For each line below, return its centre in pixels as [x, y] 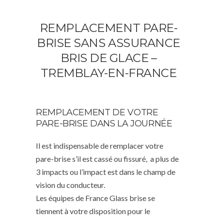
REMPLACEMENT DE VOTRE [97, 112]
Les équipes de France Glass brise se [95, 198]
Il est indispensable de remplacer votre [100, 145]
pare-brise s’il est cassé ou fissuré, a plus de [107, 158]
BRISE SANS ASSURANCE [108, 43]
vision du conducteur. [70, 185]
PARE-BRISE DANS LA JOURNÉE [104, 123]
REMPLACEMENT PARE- [108, 28]
